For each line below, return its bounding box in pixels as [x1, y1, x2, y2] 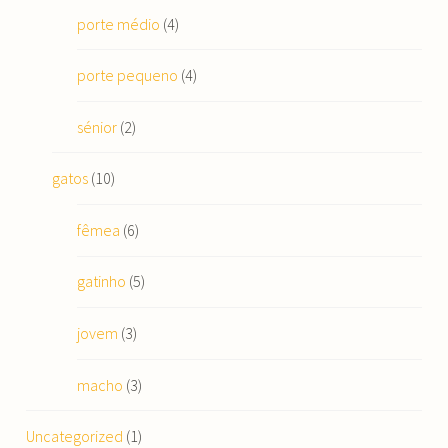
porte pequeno [77, 65, 179, 86]
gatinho [77, 271, 127, 292]
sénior [77, 116, 118, 137]
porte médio [77, 13, 161, 34]
